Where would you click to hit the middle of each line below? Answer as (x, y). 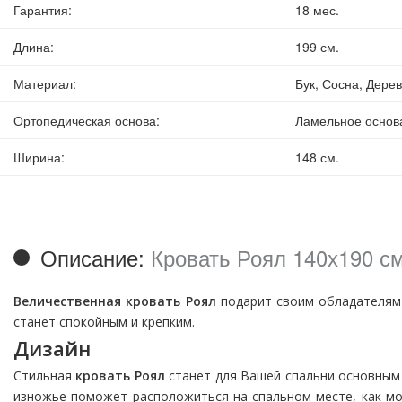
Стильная (45, 376)
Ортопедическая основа (85, 121)
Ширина (37, 157)
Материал (43, 84)
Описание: (96, 258)
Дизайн (52, 349)
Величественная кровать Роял (115, 301)
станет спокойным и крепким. (104, 322)
